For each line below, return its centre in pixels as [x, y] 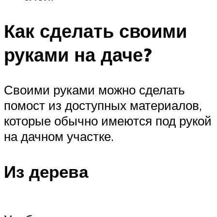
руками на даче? [78, 55]
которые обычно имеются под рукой [108, 121]
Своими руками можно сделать [94, 90]
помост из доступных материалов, [103, 105]
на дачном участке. [59, 136]
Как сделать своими [95, 31]
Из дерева [46, 172]
